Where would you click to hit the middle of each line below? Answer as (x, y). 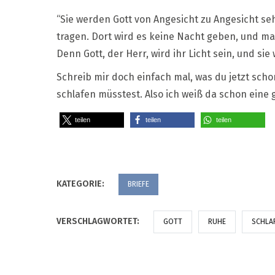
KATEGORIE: (81, 184)
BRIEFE (138, 184)
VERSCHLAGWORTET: (99, 221)
